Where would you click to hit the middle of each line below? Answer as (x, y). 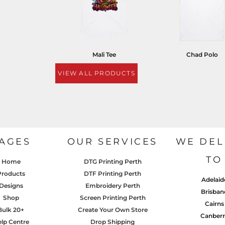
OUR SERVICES (113, 141)
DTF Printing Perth (113, 173)
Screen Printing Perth (113, 197)
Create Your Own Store (113, 209)
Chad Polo (202, 54)
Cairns (214, 203)
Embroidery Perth (113, 185)
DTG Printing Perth (113, 161)
